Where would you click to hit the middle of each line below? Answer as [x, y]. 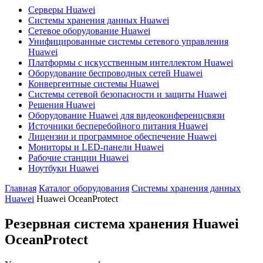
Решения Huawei [62, 105]
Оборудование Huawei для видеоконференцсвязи [127, 115]
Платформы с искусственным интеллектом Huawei [131, 63]
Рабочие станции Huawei [78, 158]
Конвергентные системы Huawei [94, 84]
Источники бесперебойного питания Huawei [118, 126]
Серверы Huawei [62, 10]
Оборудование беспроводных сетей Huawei [115, 73]
